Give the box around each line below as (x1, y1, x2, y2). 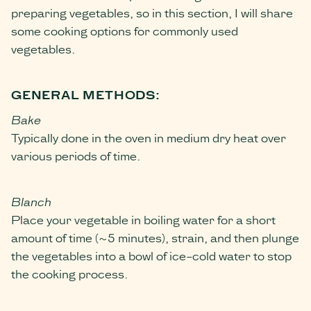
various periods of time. (11, 146, 143, 164)
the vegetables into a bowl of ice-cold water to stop (11, 246, 292, 264)
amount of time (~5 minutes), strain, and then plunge (11, 228, 299, 246)
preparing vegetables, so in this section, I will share (11, 3, 293, 21)
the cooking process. (11, 264, 128, 282)
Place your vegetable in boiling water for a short (11, 210, 276, 228)
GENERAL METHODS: (11, 85, 160, 103)
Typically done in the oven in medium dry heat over (11, 128, 286, 146)
